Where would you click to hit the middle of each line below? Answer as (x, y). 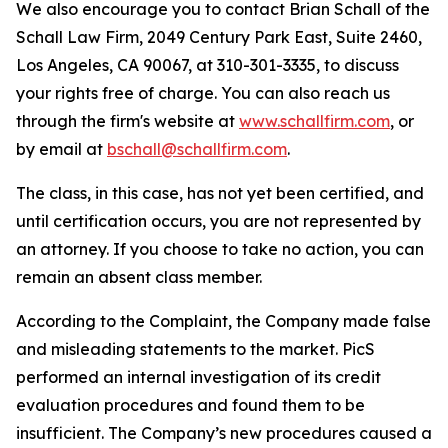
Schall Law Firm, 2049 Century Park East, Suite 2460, (219, 37)
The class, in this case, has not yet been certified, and (220, 193)
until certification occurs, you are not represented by (218, 221)
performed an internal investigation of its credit (198, 377)
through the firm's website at (127, 121)
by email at (61, 149)
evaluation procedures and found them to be (190, 405)
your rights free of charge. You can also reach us (203, 93)
